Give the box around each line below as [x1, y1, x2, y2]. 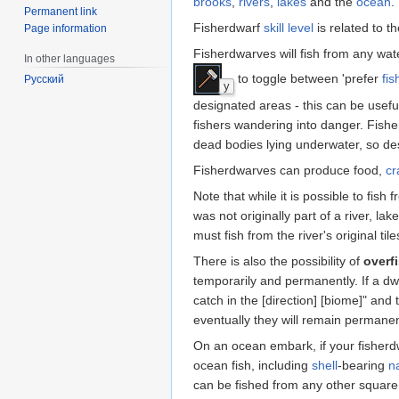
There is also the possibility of [193, 253, 363, 268]
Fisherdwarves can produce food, [193, 162, 386, 177]
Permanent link [24, 4, 98, 18]
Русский [24, 73, 65, 86]
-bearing [338, 357, 388, 372]
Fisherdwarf [193, 20, 264, 35]
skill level [264, 20, 313, 35]
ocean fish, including [193, 357, 312, 372]
